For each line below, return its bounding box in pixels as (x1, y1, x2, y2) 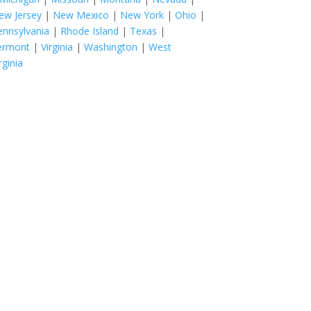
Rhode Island (60, 24, 119, 37)
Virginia (41, 40, 74, 53)
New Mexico (53, 8, 110, 22)
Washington (84, 40, 138, 53)
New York (120, 8, 165, 22)
